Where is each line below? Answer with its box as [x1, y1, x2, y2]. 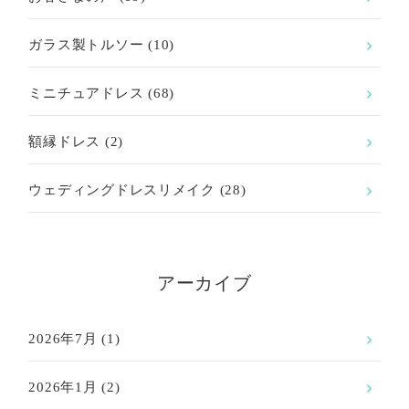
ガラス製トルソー [28, 37, 144, 52]
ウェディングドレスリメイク [28, 182, 215, 197]
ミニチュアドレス [28, 85, 144, 100]
